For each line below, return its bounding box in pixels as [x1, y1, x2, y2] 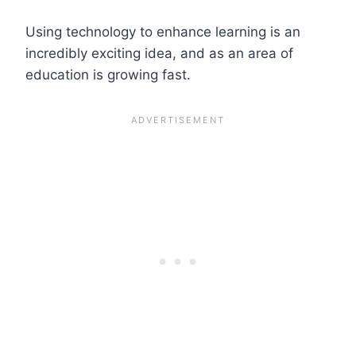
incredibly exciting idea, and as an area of [25, 44, 293, 61]
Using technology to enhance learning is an [25, 23, 300, 40]
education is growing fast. [25, 66, 191, 83]
